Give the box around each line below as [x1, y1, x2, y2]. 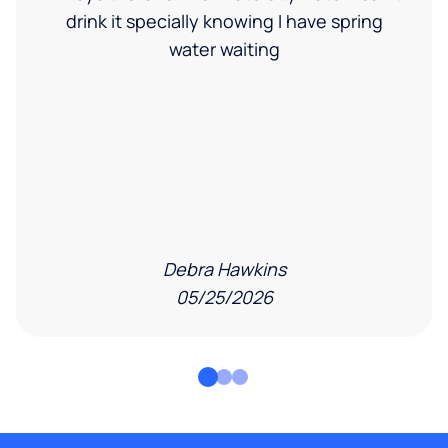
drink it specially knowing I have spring [65, 8, 383, 33]
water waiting [168, 36, 280, 61]
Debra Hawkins [162, 256, 286, 281]
